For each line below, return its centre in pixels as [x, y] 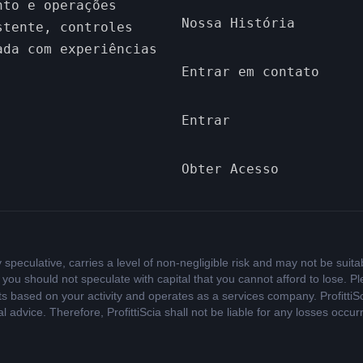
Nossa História [238, 23]
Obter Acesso [230, 169]
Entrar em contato [250, 71]
